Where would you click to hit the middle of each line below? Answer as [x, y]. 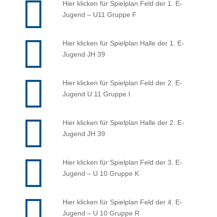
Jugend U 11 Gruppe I [96, 94]
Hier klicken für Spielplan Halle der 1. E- [123, 43]
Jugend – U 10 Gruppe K [101, 173]
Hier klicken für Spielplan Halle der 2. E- [123, 122]
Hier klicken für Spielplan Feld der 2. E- [122, 83]
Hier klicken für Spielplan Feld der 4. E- [122, 202]
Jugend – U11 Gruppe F [99, 14]
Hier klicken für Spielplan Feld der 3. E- [122, 162]
